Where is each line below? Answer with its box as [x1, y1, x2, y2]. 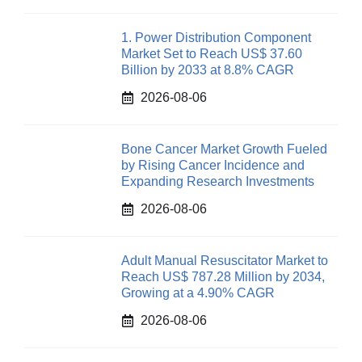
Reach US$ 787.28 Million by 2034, [121, 270, 325, 284]
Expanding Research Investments [121, 175, 314, 188]
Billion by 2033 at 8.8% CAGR [121, 63, 294, 77]
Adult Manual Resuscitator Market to [121, 254, 328, 267]
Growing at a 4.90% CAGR [121, 286, 275, 300]
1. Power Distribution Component [121, 31, 311, 44]
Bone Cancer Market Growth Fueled [121, 142, 327, 156]
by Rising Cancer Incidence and [121, 158, 305, 172]
